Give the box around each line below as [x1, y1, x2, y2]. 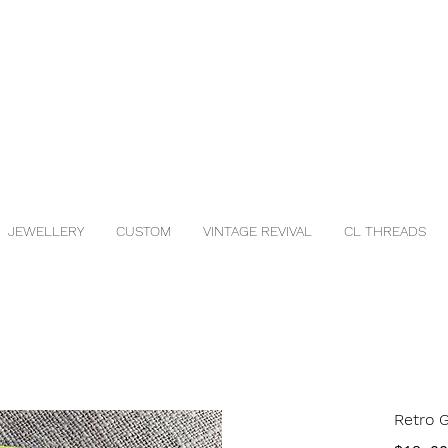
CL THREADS [344, 223, 426, 239]
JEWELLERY [8, 223, 84, 239]
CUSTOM [116, 223, 171, 239]
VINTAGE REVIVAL [203, 223, 312, 239]
